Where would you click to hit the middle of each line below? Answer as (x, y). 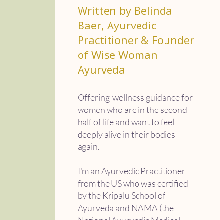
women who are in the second (132, 110)
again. (88, 146)
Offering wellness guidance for (135, 97)
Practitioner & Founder (136, 40)
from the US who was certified (133, 183)
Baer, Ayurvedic (117, 25)
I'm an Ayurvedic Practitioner (131, 171)
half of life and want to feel (126, 122)
